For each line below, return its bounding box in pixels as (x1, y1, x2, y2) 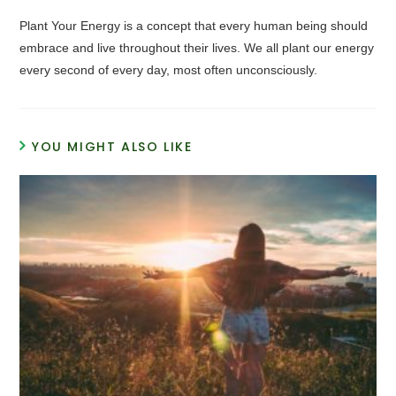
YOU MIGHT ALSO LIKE (32, 138, 193, 156)
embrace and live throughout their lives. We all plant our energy (19, 41, 375, 56)
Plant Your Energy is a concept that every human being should (19, 19, 369, 34)
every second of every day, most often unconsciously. (19, 63, 318, 78)
